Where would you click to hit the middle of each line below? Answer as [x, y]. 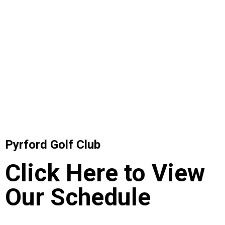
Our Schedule [78, 197]
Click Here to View [105, 173]
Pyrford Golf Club [53, 145]
